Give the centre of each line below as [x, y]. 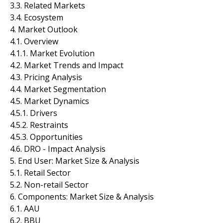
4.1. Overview [34, 41]
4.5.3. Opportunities [46, 137]
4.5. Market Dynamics [50, 101]
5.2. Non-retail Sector [49, 184]
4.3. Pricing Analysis [46, 77]
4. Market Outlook [44, 29]
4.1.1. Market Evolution [52, 53]
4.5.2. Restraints [39, 125]
